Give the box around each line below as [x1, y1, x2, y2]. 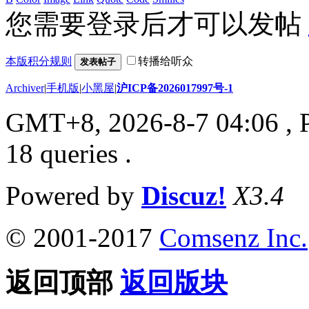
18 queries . [6, 138, 132, 168]
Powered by [6, 180, 141, 210]
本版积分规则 [6, 54, 72, 67]
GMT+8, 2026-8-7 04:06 [6, 107, 279, 137]
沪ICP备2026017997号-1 [117, 81, 233, 94]
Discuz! [141, 180, 226, 210]
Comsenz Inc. [159, 222, 308, 252]
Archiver [6, 81, 44, 94]
